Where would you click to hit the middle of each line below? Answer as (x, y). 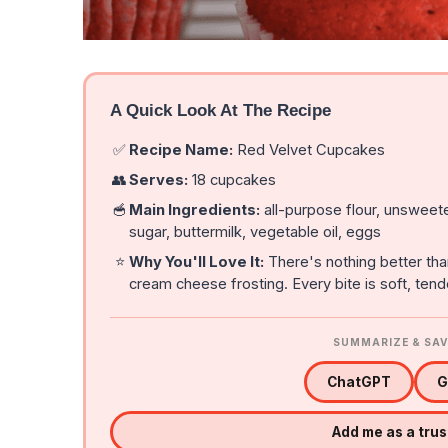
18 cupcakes (232, 180)
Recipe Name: (181, 150)
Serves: (159, 180)
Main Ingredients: (195, 210)
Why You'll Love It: (197, 262)
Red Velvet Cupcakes (309, 150)
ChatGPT (358, 382)
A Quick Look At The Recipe (220, 111)
